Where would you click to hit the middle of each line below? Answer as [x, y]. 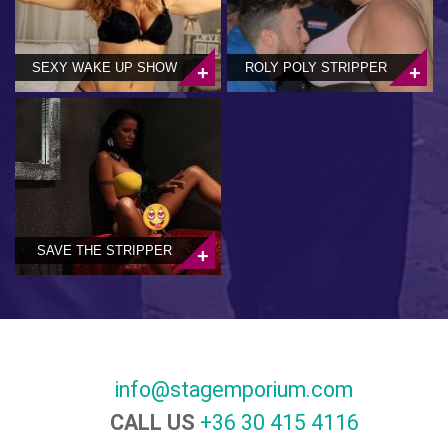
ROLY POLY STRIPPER [316, 67]
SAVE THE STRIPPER [104, 251]
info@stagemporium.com [234, 390]
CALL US [154, 423]
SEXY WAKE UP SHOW [104, 67]
